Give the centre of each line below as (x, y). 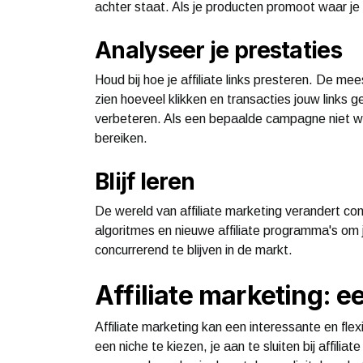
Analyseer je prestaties (218, 50)
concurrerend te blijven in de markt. (194, 250)
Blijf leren (145, 181)
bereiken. (121, 138)
